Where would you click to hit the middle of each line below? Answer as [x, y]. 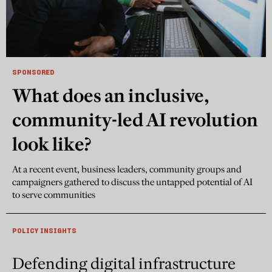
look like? [52, 144]
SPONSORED [33, 72]
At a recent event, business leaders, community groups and [127, 169]
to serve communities [54, 195]
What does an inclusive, [111, 96]
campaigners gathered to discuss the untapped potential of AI [132, 182]
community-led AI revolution [135, 120]
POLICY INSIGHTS [44, 231]
